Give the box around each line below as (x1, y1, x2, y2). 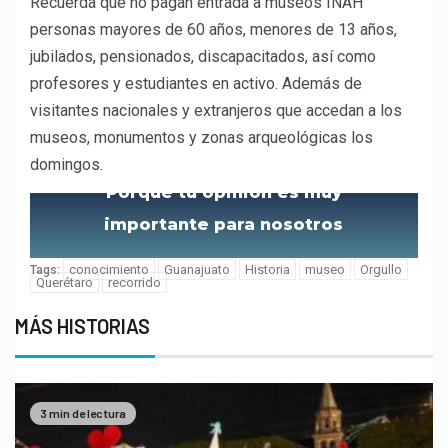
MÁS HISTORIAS (15, 313, 150, 338)
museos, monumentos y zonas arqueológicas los (30, 127, 373, 147)
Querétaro (36, 274, 93, 290)
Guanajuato (164, 261, 230, 277)
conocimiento (69, 261, 149, 277)
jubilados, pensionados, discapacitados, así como (30, 46, 376, 66)
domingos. (30, 154, 103, 174)
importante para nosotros (104, 214, 343, 234)
